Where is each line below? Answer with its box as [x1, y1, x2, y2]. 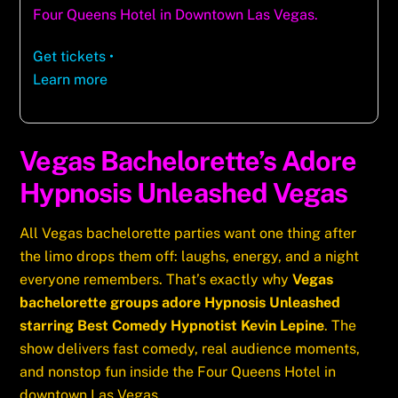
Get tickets [33, 47, 107, 65]
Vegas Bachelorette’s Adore [20, 144, 356, 177]
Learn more [33, 70, 108, 88]
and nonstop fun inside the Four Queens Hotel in [20, 362, 337, 380]
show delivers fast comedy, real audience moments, [20, 339, 361, 357]
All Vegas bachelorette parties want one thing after [20, 224, 357, 242]
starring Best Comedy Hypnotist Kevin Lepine [20, 316, 325, 334]
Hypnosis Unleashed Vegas [20, 176, 348, 209]
